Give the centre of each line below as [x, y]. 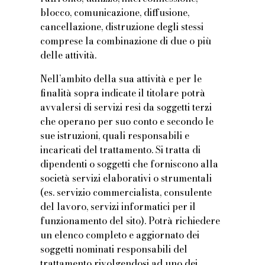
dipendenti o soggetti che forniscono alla [130, 164]
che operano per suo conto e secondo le [127, 122]
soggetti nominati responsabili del [114, 249]
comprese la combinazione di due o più [126, 41]
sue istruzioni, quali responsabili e [115, 136]
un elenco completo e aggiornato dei [120, 235]
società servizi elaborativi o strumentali [126, 178]
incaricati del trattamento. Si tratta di [121, 150]
